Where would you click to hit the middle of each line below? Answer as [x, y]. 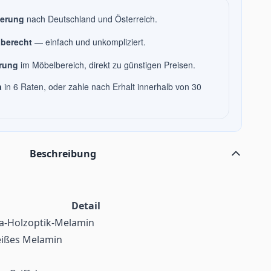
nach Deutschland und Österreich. [91, 18]
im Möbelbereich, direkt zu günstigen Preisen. [107, 64]
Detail [86, 206]
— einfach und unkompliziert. [89, 41]
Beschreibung [63, 154]
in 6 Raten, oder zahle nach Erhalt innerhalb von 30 [102, 87]
